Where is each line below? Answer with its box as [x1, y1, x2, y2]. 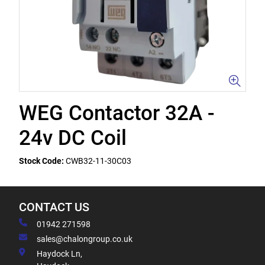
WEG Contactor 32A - [19, 101, 214, 125]
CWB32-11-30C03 [66, 156, 131, 166]
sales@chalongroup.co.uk [37, 234, 132, 244]
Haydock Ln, [37, 249, 82, 258]
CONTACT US [19, 201, 89, 214]
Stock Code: [19, 156, 64, 166]
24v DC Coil [19, 126, 127, 150]
